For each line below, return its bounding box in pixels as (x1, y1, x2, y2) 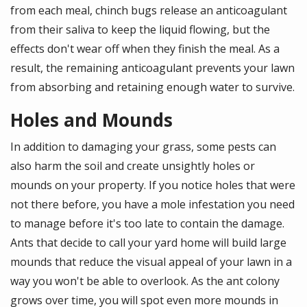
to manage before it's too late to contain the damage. (10, 216, 284, 232)
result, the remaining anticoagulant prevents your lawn (10, 60, 295, 76)
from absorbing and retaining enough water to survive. (10, 79, 295, 95)
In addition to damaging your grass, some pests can (10, 139, 276, 155)
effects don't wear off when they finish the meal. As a (10, 41, 280, 57)
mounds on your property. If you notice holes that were (10, 177, 295, 193)
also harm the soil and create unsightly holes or (10, 158, 255, 174)
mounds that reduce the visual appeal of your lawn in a (10, 254, 292, 270)
